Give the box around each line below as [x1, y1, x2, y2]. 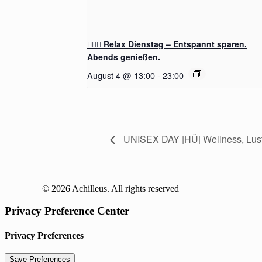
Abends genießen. [87, 50, 160, 63]
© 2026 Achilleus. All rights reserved [42, 183, 179, 194]
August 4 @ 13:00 [87, 68, 155, 81]
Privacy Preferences [5, 230, 84, 240]
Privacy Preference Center [5, 205, 129, 218]
